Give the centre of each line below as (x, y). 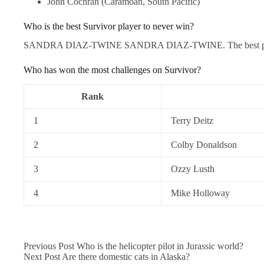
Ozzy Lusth (193, 169)
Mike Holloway (200, 193)
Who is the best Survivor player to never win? (109, 26)
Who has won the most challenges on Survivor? (112, 70)
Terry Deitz (192, 121)
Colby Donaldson (204, 145)
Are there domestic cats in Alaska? (126, 257)
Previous (41, 246)
